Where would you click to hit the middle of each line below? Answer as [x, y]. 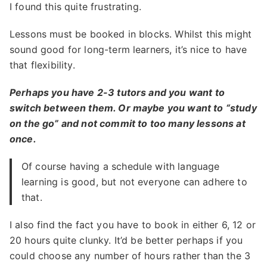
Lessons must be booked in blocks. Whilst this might [131, 34]
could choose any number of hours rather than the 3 [130, 256]
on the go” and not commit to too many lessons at [128, 124]
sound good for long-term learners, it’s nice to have [128, 50]
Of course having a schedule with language [121, 167]
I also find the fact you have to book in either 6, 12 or [133, 225]
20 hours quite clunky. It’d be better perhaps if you [126, 240]
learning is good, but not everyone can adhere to [134, 182]
